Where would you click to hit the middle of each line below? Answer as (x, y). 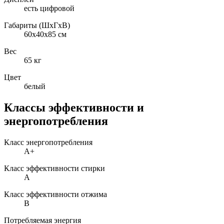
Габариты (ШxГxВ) (37, 25)
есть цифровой (49, 8)
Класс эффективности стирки (54, 168)
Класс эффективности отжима (55, 194)
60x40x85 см (45, 34)
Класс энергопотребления (48, 142)
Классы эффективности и (74, 108)
